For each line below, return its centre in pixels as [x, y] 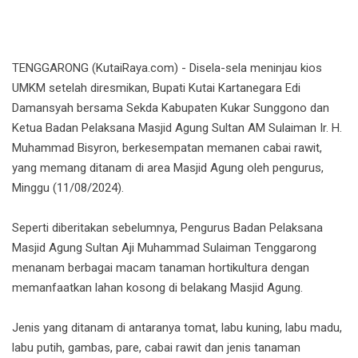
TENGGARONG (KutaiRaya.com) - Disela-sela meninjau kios [167, 68]
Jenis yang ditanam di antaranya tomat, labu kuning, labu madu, [177, 328]
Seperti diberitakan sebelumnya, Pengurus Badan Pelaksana [167, 228]
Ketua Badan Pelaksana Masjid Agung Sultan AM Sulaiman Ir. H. [177, 128]
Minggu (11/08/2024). [68, 188]
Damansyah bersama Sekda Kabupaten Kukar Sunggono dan [171, 108]
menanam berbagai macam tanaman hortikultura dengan [161, 268]
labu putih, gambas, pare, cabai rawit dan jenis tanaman [156, 348]
